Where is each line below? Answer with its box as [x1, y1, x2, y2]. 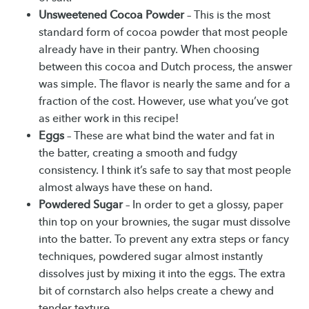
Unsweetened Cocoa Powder [39, 8, 184, 22]
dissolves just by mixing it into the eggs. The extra [39, 267, 286, 281]
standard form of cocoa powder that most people [39, 26, 288, 39]
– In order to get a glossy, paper [123, 198, 283, 212]
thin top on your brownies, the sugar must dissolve [39, 215, 290, 229]
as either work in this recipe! [39, 112, 179, 126]
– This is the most [184, 8, 270, 22]
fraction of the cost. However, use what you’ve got [39, 94, 288, 108]
